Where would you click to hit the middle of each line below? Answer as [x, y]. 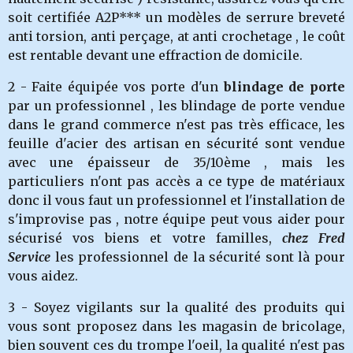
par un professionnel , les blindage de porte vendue [176, 106]
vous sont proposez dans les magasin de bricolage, [176, 326]
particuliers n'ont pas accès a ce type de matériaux [176, 181]
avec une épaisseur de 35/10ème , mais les [176, 162]
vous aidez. [43, 276]
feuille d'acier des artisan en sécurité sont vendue [176, 143]
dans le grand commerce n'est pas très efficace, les [176, 124]
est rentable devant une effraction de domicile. [155, 55]
